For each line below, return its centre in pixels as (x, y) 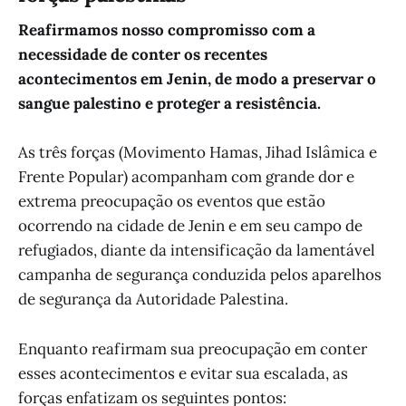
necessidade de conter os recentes (143, 55)
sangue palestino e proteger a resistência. (169, 104)
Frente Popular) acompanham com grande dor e (186, 177)
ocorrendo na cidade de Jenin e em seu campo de (190, 226)
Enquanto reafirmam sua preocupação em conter (193, 348)
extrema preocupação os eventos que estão (172, 202)
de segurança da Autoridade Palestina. (153, 300)
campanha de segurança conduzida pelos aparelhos (200, 275)
